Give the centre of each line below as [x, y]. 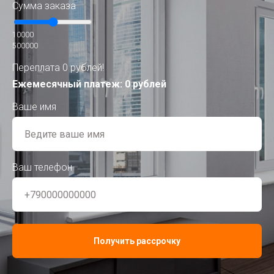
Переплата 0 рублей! [58, 68]
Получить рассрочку [137, 241]
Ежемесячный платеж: [68, 84]
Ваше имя [34, 107]
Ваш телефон [42, 168]
